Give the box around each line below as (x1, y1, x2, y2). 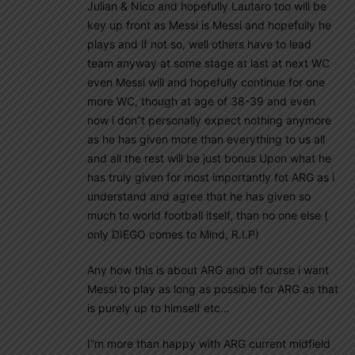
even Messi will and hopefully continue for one (87, 74, 325, 89)
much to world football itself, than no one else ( (87, 208, 328, 222)
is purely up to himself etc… (87, 300, 230, 315)
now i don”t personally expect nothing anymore (87, 113, 331, 127)
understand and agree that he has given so (87, 189, 311, 203)
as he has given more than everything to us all (87, 132, 325, 146)
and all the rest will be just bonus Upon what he (87, 151, 331, 165)
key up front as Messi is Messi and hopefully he (87, 17, 331, 32)
